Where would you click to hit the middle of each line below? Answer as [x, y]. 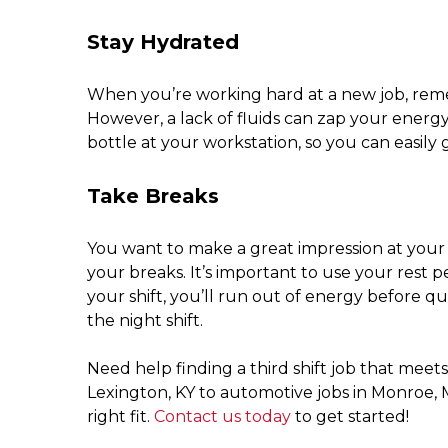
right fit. [120, 417]
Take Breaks [153, 196]
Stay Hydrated [163, 42]
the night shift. [145, 321]
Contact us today [224, 417]
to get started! [352, 417]
